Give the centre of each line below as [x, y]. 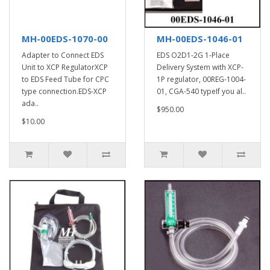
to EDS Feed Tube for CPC [65, 79]
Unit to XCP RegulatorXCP [65, 67]
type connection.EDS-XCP [64, 91]
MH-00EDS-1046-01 [200, 39]
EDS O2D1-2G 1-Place [193, 55]
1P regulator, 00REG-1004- [201, 79]
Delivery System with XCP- [200, 67]
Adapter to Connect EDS [63, 55]
